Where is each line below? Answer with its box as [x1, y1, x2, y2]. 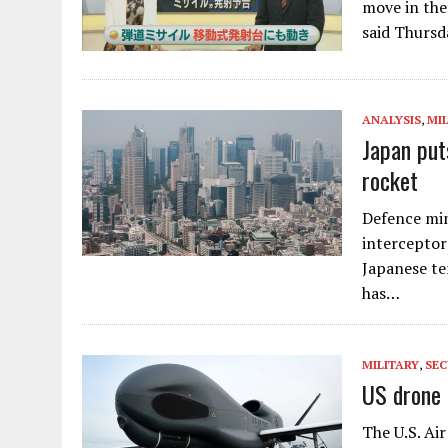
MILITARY [362, 356, 419, 372]
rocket [362, 161, 418, 198]
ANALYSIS [362, 111, 421, 127]
